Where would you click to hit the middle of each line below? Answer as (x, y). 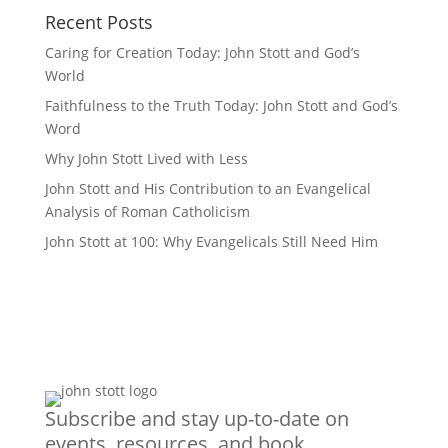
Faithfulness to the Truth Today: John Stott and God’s (221, 105)
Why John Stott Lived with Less (146, 158)
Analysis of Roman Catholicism (147, 211)
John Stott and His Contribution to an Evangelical (207, 188)
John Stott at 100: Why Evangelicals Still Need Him (211, 241)
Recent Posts (98, 22)
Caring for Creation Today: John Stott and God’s (202, 52)
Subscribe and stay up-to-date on (196, 418)
